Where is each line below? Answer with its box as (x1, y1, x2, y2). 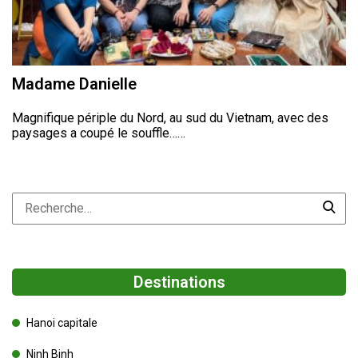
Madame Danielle (12, 74, 137, 94)
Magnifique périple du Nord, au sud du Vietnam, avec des (12, 110, 328, 126)
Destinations (133, 272, 225, 292)
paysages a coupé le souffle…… (12, 125, 185, 141)
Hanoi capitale (26, 316, 97, 330)
